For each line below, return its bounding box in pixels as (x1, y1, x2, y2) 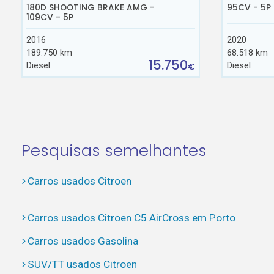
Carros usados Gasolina (27, 234, 138, 247)
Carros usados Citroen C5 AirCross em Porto (27, 211, 235, 224)
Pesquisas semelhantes (21, 139, 207, 161)
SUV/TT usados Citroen (27, 258, 137, 271)
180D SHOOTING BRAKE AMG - (26, 1, 155, 14)
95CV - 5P (226, 1, 271, 14)
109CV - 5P (26, 11, 74, 24)
